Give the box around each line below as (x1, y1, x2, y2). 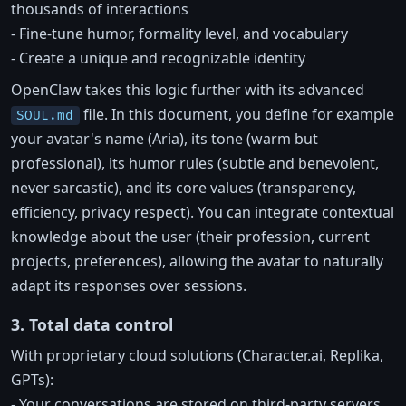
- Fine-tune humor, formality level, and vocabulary (11, 23, 348, 43)
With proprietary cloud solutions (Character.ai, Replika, (11, 344, 383, 365)
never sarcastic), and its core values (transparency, (11, 177, 356, 198)
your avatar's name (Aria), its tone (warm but (11, 128, 318, 149)
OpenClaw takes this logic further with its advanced (11, 79, 364, 100)
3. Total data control (11, 313, 173, 335)
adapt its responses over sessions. (11, 275, 246, 295)
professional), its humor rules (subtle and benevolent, (11, 152, 379, 173)
